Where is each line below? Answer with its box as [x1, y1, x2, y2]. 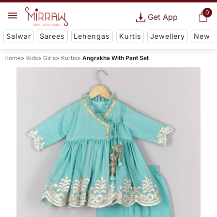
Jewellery [150, 32, 185, 41]
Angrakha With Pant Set [82, 54, 149, 62]
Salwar [6, 32, 31, 41]
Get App [147, 12, 178, 22]
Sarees [40, 32, 65, 41]
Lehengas [74, 32, 110, 41]
